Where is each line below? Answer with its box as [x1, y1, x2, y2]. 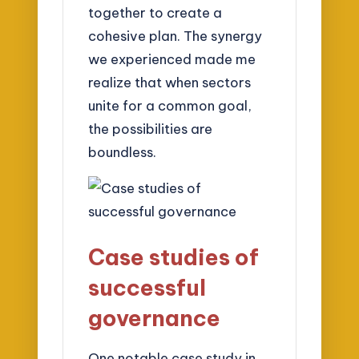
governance [88, 304, 221, 333]
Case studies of [88, 243, 260, 272]
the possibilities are [88, 120, 213, 138]
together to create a [88, 4, 223, 22]
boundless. [88, 143, 157, 161]
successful [88, 273, 207, 302]
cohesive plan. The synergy [88, 27, 263, 45]
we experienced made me [88, 50, 256, 68]
